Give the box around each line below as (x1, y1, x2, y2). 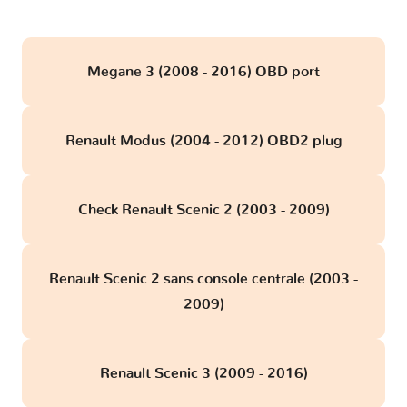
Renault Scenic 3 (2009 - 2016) (99, 366, 308, 382)
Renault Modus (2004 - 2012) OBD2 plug (65, 134, 342, 149)
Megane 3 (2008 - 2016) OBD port (87, 65, 320, 80)
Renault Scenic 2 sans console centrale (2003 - (49, 272, 358, 287)
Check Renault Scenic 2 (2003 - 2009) (77, 203, 330, 218)
